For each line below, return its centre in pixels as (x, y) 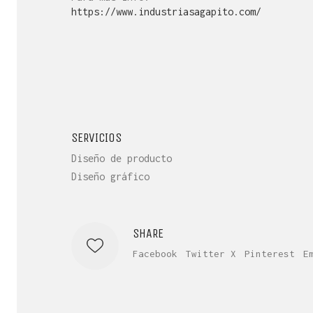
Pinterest (270, 253)
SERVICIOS (96, 137)
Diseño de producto (122, 158)
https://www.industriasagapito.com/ (166, 11)
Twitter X (211, 253)
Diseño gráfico (110, 176)
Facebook (155, 253)
